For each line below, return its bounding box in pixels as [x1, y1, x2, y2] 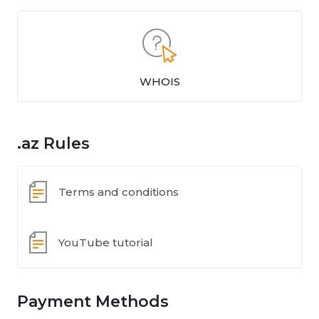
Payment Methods [17, 292, 169, 311]
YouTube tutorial [58, 235, 153, 249]
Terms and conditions [58, 184, 179, 199]
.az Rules [17, 134, 90, 153]
